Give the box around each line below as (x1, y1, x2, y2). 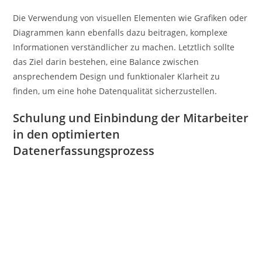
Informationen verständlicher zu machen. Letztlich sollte (13, 42, 235, 53)
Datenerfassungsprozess (13, 143, 155, 159)
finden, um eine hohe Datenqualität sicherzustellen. (13, 85, 218, 97)
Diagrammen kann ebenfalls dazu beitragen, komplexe (13, 27, 228, 39)
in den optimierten (13, 126, 120, 143)
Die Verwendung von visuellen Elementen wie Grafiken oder (13, 12, 248, 24)
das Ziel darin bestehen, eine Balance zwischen (13, 56, 199, 68)
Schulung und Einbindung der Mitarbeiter (13, 110, 249, 126)
